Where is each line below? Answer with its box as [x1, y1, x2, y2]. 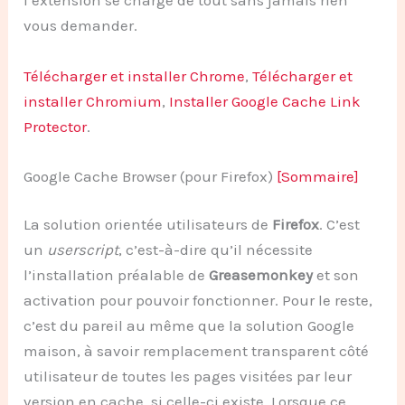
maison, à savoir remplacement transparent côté [24, 342, 370, 361]
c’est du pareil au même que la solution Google [24, 316, 355, 335]
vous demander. [24, 16, 138, 35]
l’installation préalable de [24, 266, 210, 285]
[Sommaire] [277, 166, 360, 185]
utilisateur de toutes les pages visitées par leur [24, 367, 353, 386]
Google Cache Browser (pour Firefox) [24, 166, 278, 185]
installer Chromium [24, 91, 163, 110]
